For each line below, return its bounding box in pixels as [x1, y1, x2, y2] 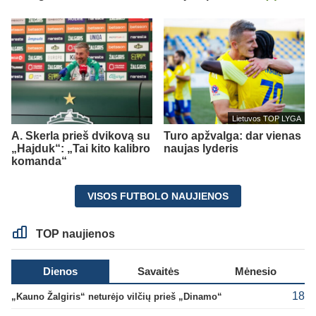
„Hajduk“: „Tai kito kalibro [11, 142, 150, 154]
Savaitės [137, 265, 179, 277]
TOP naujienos [33, 227, 116, 240]
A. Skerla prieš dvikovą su [11, 129, 150, 142]
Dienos [42, 265, 78, 277]
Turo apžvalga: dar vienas [164, 129, 301, 142]
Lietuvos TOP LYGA [231, 114, 301, 123]
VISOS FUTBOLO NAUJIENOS [87, 190, 229, 202]
